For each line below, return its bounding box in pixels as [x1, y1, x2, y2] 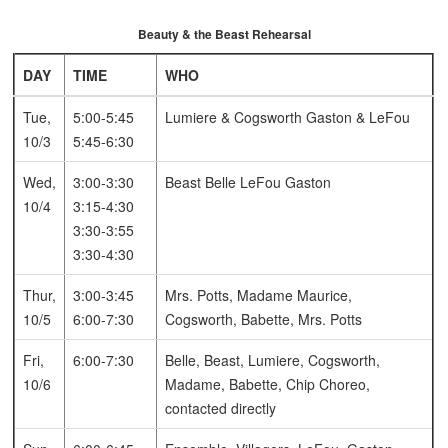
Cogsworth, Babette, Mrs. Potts [165, 309, 363, 330]
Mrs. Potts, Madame [165, 285, 294, 306]
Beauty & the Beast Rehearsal [137, 25, 311, 44]
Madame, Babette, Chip [165, 374, 316, 395]
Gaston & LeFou [302, 107, 411, 128]
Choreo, [315, 374, 371, 395]
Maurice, [293, 285, 353, 306]
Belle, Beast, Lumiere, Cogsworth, [165, 350, 381, 371]
